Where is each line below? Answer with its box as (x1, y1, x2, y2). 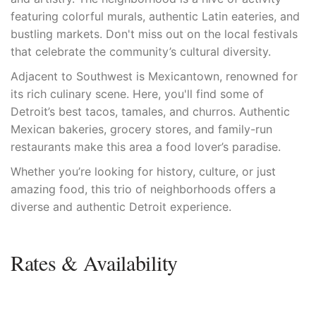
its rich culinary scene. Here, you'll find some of (11, 87, 264, 102)
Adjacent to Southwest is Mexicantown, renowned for (11, 69, 298, 84)
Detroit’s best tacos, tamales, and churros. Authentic (11, 104, 290, 119)
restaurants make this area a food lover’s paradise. (11, 140, 281, 154)
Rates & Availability (11, 248, 178, 277)
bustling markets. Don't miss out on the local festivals (11, 27, 298, 42)
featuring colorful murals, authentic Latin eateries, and (11, 9, 300, 24)
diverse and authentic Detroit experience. (11, 200, 231, 214)
